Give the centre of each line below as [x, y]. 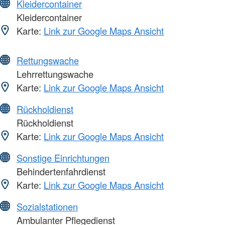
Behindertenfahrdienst [60, 171]
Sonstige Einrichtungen [63, 157]
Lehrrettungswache [54, 74]
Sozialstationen [47, 206]
